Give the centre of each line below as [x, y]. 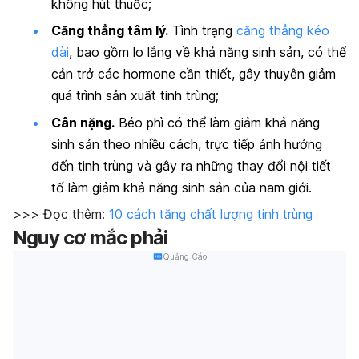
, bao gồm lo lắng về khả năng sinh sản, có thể [208, 52]
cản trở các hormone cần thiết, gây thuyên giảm [194, 74]
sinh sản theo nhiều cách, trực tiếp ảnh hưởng [187, 144]
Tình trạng [202, 31]
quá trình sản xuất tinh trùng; [135, 96]
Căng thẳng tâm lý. [110, 31]
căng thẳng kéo [283, 31]
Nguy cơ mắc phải [91, 237]
